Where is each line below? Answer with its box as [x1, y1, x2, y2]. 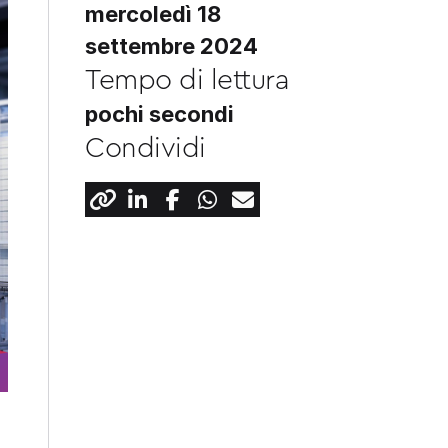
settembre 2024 [85, 33, 258, 59]
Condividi [85, 134, 206, 162]
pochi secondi [85, 101, 234, 127]
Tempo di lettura [85, 66, 290, 94]
